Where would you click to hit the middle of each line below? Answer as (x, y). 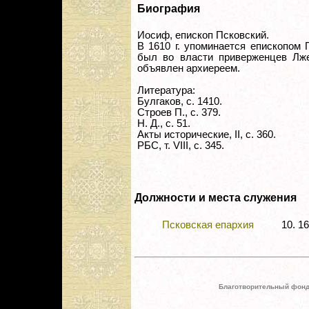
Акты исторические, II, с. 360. (207, 135)
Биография (169, 9)
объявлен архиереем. (189, 69)
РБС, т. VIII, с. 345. (181, 146)
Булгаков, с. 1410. (180, 102)
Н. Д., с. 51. (164, 124)
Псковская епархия (208, 225)
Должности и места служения (216, 198)
